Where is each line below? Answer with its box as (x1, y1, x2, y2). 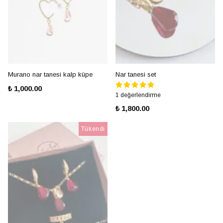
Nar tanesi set (115, 71, 156, 78)
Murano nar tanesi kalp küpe (8, 71, 93, 78)
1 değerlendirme (115, 92, 161, 99)
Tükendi (81, 125, 105, 132)
